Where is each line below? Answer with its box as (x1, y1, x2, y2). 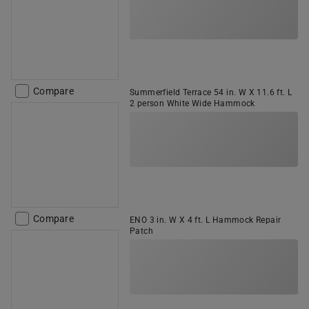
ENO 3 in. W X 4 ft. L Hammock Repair (130, 215, 281, 225)
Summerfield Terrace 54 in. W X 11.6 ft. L (130, 88, 292, 97)
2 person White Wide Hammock (130, 99, 255, 108)
